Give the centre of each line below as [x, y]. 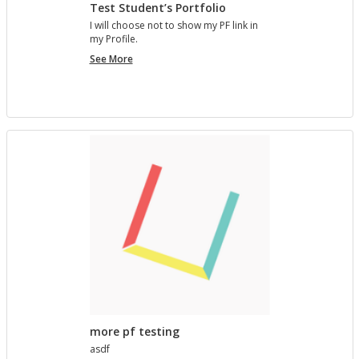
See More [111, 59]
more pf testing [134, 332]
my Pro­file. [113, 39]
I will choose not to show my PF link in [173, 26]
